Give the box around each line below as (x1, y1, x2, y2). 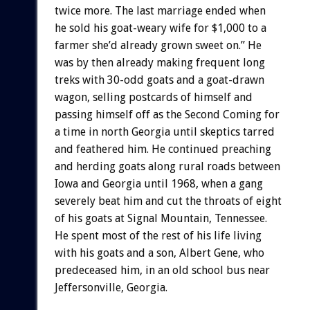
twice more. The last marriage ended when (54, 3, 266, 17)
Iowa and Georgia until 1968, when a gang (54, 176, 263, 190)
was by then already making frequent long (54, 55, 265, 69)
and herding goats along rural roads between (54, 159, 280, 173)
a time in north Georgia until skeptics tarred (54, 125, 275, 138)
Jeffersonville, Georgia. (54, 280, 167, 294)
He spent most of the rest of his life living (54, 228, 262, 242)
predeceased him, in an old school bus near (54, 263, 270, 277)
